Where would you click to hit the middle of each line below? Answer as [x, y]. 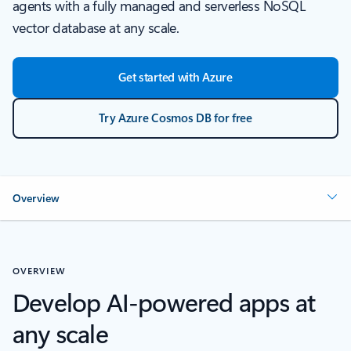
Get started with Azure [175, 77]
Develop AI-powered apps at [165, 302]
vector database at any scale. [96, 28]
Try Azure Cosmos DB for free [175, 118]
